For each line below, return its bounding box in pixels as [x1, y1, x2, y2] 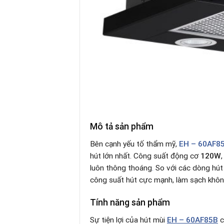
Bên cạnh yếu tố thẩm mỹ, [90, 139, 179, 149]
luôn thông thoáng [90, 163, 152, 173]
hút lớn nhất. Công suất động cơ [90, 151, 200, 161]
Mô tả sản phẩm [90, 121, 153, 132]
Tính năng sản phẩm [90, 197, 170, 208]
